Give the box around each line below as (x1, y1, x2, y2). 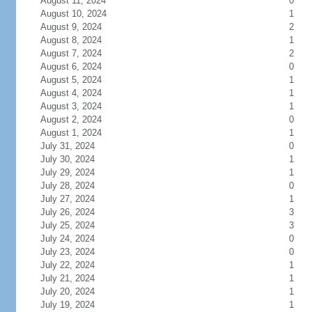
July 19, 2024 (40, 299, 95, 310)
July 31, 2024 (40, 141, 95, 151)
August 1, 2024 (40, 127, 102, 138)
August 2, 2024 (40, 114, 102, 125)
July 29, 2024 (40, 167, 95, 178)
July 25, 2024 (40, 220, 95, 231)
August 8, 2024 (40, 35, 102, 45)
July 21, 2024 (40, 273, 95, 283)
